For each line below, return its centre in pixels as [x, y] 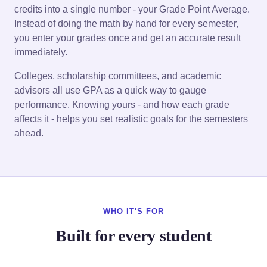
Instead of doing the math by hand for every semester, [126, 23]
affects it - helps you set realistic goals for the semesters [131, 119]
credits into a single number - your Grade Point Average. [132, 9]
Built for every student [133, 235]
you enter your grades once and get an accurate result [128, 38]
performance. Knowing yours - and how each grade [122, 104]
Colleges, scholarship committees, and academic [118, 76]
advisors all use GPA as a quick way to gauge [110, 90]
